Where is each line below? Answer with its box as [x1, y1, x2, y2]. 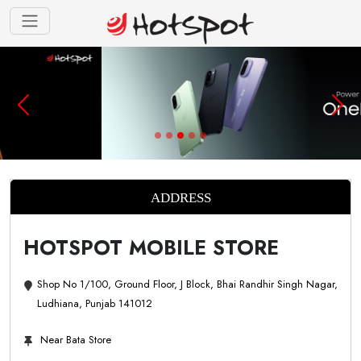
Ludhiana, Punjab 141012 [37, 296, 152, 311]
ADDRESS [150, 190, 211, 205]
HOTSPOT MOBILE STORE [23, 233, 279, 262]
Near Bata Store [40, 332, 111, 347]
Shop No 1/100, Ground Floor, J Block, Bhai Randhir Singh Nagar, [37, 276, 338, 292]
